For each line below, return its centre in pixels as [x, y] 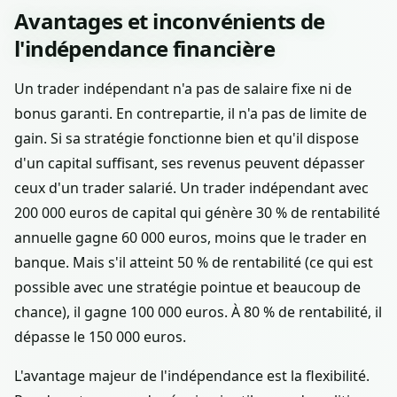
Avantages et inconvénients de [170, 20]
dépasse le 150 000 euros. [100, 336]
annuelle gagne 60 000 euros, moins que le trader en [191, 237]
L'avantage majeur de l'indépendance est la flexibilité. [192, 375]
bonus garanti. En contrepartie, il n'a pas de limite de [191, 113]
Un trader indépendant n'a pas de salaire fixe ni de [183, 88]
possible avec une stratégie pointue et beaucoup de [187, 287]
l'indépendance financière [144, 48]
